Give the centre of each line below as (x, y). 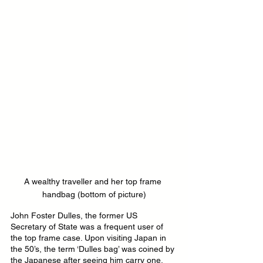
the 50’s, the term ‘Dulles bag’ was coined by (94, 249)
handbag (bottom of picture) (94, 194)
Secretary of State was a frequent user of (88, 226)
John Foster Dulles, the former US (75, 215)
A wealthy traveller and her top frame (94, 181)
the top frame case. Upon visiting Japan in (90, 237)
